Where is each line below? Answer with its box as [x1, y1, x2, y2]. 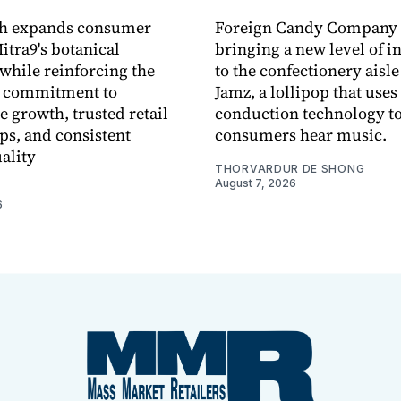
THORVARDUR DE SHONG [215, 161, 365, 175]
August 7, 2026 [215, 175, 296, 190]
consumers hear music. [215, 123, 387, 146]
